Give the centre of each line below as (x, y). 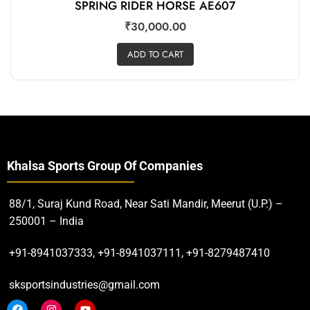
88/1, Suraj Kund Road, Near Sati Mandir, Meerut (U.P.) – (146, 203)
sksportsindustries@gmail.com (84, 284)
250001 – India (46, 221)
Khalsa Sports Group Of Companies (105, 165)
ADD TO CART (155, 54)
